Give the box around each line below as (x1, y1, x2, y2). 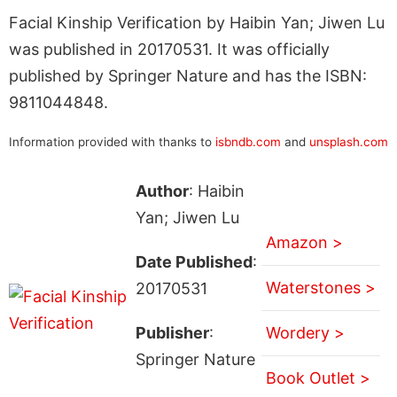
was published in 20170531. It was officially (9, 39, 330, 58)
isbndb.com (215, 134, 281, 149)
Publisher (135, 323, 209, 342)
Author (135, 181, 189, 200)
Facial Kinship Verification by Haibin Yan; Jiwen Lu (9, 12, 385, 32)
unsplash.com (309, 134, 388, 149)
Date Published (135, 252, 253, 271)
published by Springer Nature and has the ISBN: (9, 66, 367, 85)
